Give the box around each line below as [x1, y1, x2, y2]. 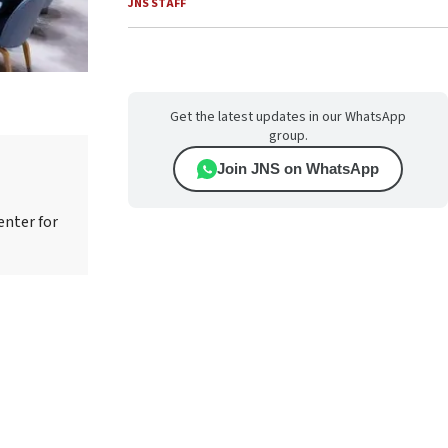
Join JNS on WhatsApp [217, 160, 379, 177]
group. [268, 126, 308, 146]
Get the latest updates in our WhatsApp [170, 107, 406, 127]
